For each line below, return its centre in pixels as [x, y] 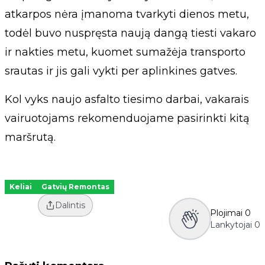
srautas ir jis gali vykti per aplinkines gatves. [121, 71]
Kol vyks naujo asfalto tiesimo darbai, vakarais [127, 100]
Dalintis [70, 206]
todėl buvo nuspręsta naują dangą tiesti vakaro [130, 33]
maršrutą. [30, 138]
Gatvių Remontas [75, 187]
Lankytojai [231, 225]
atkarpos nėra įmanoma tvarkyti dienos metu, [127, 14]
